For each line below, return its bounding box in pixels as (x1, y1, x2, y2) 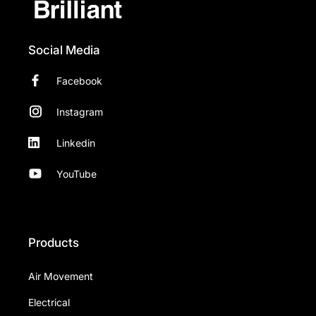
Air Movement (28, 270, 93, 283)
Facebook (56, 74, 102, 87)
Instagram (56, 105, 103, 118)
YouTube (56, 167, 97, 180)
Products (28, 236, 79, 250)
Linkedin (56, 136, 95, 149)
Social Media (28, 43, 100, 58)
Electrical (28, 296, 70, 309)
